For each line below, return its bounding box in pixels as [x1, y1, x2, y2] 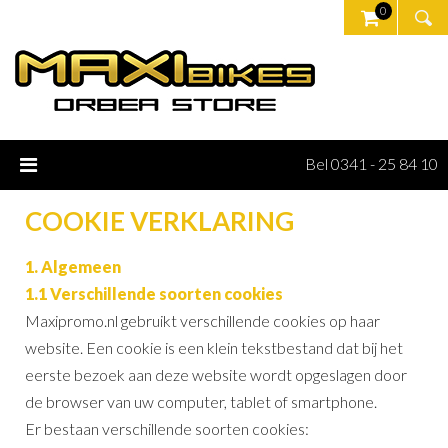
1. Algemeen [25, 256, 121, 276]
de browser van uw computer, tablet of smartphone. [25, 391, 377, 411]
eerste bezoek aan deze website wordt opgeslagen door [25, 364, 407, 384]
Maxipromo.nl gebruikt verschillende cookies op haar [25, 310, 380, 330]
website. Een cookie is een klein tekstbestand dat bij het [25, 337, 403, 357]
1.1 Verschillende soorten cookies [25, 283, 283, 303]
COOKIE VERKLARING [25, 205, 294, 238]
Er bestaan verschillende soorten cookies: [25, 418, 309, 438]
